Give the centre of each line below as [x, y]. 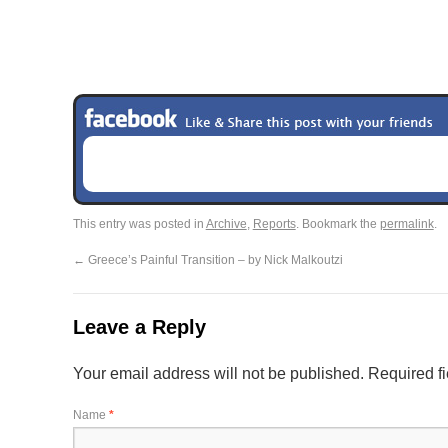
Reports [274, 224]
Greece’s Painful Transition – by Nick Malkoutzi [213, 260]
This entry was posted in [139, 224]
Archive [226, 224]
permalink [406, 224]
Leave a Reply [139, 327]
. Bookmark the [337, 224]
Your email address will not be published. [218, 373]
